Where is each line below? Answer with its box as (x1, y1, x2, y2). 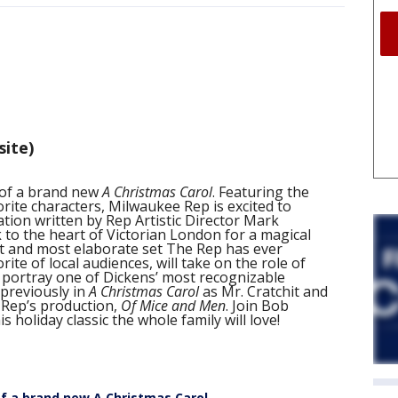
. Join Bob (226, 296, 289, 315)
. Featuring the (212, 182, 309, 202)
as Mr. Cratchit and (199, 282, 328, 301)
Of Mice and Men (121, 296, 226, 315)
